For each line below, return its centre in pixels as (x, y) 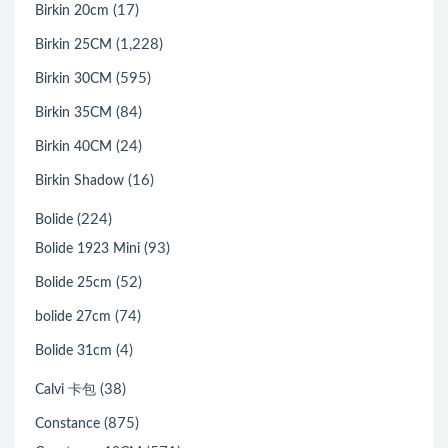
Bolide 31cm (73, 351)
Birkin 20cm (72, 11)
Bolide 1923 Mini (87, 249)
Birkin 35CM (73, 113)
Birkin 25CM (73, 45)
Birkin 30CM (73, 79)
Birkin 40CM (73, 147)
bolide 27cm (73, 317)
